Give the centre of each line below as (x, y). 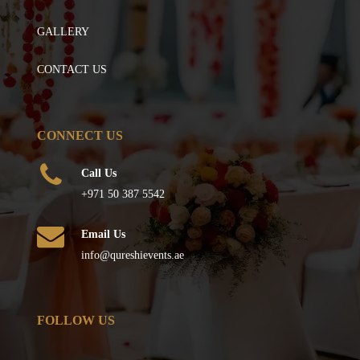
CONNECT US (80, 135)
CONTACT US (72, 70)
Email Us (104, 234)
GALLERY (63, 32)
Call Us (99, 173)
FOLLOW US (76, 321)
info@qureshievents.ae (133, 255)
